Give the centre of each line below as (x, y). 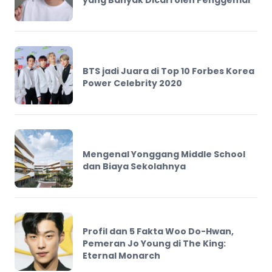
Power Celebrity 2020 (132, 83)
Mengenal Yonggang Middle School (164, 155)
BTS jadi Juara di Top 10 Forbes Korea (168, 71)
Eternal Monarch (121, 256)
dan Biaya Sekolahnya (134, 167)
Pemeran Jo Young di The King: (154, 244)
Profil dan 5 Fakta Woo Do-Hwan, (158, 232)
